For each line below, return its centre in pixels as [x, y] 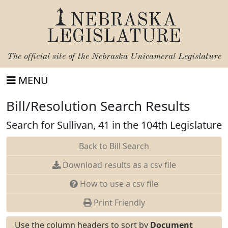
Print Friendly [118, 203]
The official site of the [49, 57]
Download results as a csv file [118, 165]
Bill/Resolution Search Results [98, 106]
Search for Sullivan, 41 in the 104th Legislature [114, 125]
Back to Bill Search [114, 146]
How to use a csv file [118, 184]
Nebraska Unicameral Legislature [156, 57]
